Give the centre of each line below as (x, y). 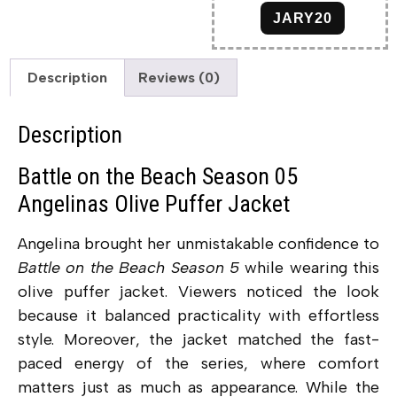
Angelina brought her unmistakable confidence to (198, 244)
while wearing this (309, 268)
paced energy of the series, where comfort (198, 364)
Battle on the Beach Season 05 (158, 177)
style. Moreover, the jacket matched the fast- (198, 340)
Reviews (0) (179, 77)
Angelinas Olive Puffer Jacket (154, 204)
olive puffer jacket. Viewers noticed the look (198, 292)
